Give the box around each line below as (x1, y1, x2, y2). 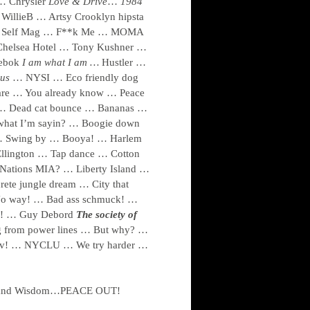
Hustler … (99, 57, 146, 68)
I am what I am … (22, 57, 99, 68)
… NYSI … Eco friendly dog (12, 72, 138, 83)
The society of (76, 209, 137, 220)
